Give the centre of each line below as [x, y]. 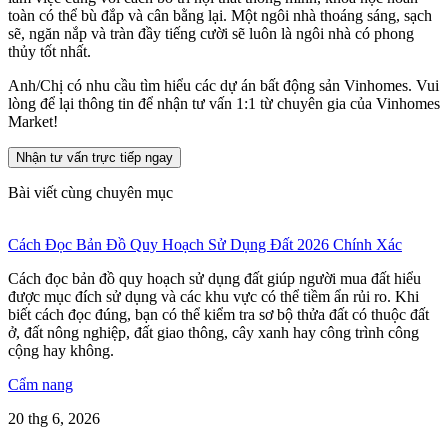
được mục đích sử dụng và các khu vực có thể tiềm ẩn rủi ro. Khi [213, 297]
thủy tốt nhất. [49, 52]
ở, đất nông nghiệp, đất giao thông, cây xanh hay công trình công [213, 333]
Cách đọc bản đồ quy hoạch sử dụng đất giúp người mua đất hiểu [214, 279]
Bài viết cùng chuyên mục [90, 193]
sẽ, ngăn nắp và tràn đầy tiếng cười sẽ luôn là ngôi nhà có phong [211, 34]
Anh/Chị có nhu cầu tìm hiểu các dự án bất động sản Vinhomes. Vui [223, 86]
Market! [33, 122]
